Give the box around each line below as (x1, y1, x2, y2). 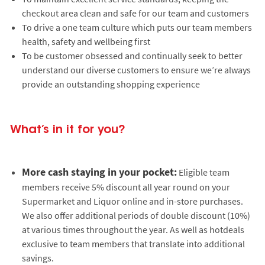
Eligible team (176, 166, 230, 178)
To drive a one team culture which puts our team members (21, 21, 252, 33)
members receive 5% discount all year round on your (21, 180, 230, 193)
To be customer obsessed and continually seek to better (21, 49, 243, 62)
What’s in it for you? (9, 124, 125, 136)
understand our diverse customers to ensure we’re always (21, 63, 251, 76)
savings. (21, 251, 54, 264)
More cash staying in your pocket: (21, 164, 177, 179)
